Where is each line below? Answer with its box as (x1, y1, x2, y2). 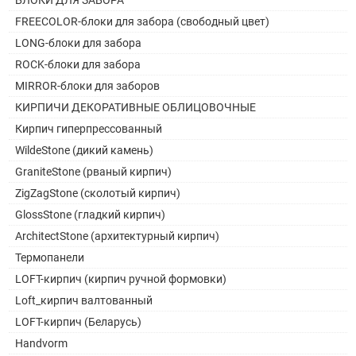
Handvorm (15, 336, 68, 350)
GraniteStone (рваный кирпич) (15, 164, 172, 178)
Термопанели (15, 250, 85, 264)
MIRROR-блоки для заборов (15, 79, 161, 92)
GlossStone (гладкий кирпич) (15, 207, 166, 221)
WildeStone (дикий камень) (15, 143, 154, 157)
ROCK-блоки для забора (15, 57, 141, 71)
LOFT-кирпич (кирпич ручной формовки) (15, 272, 227, 285)
